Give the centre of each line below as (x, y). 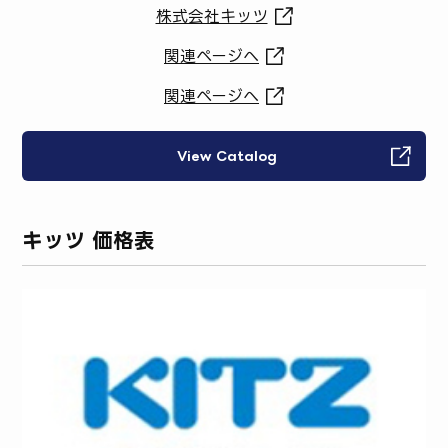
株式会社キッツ (211, 15)
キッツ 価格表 (89, 240)
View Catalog (226, 155)
